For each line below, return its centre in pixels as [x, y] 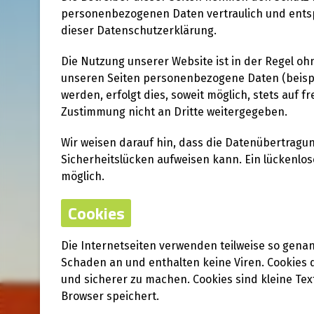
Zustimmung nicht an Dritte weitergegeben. [174, 112]
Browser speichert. [110, 296]
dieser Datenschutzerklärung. [139, 31]
